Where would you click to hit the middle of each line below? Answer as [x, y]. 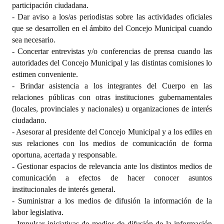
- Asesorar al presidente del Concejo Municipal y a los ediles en [112, 131]
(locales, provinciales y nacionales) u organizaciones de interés [112, 108]
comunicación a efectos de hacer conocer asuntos [112, 177]
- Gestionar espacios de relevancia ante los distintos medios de [112, 166]
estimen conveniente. [45, 74]
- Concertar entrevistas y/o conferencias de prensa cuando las [112, 51]
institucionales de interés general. [64, 189]
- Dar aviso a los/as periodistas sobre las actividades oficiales [112, 16]
